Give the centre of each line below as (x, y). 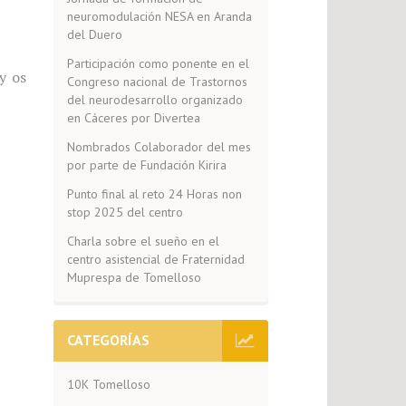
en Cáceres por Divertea (133, 118)
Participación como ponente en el (158, 63)
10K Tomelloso (108, 384)
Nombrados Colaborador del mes (159, 147)
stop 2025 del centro (125, 212)
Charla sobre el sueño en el (143, 241)
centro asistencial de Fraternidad (155, 259)
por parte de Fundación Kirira (146, 165)
